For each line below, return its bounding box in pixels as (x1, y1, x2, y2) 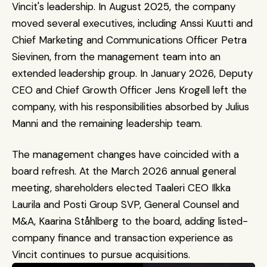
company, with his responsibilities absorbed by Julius (12, 100, 249, 113)
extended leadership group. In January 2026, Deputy (12, 67, 253, 80)
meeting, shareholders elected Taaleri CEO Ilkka (12, 181, 231, 194)
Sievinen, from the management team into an (12, 50, 221, 63)
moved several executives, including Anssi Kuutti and (12, 17, 253, 30)
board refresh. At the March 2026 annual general (12, 164, 236, 178)
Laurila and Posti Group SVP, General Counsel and (12, 198, 239, 211)
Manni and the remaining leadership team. (12, 117, 202, 130)
